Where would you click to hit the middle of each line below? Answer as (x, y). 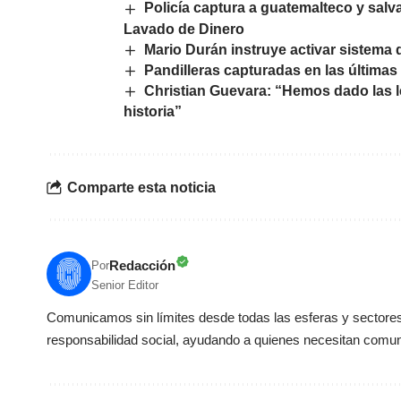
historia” (153, 112)
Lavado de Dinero (184, 29)
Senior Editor (125, 286)
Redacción (142, 266)
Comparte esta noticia (141, 187)
